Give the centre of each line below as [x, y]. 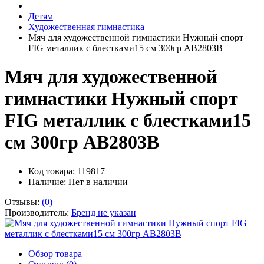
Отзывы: [23, 202]
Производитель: [38, 212]
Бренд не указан [104, 212]
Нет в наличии [98, 181]
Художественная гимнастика [86, 27]
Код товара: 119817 [67, 171]
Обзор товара [55, 253]
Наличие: [48, 181]
